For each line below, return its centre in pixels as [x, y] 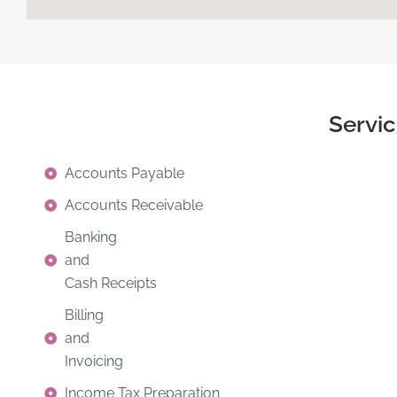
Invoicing [93, 361]
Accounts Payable [124, 173]
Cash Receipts [110, 283]
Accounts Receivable [133, 205]
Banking [90, 237]
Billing [84, 315]
